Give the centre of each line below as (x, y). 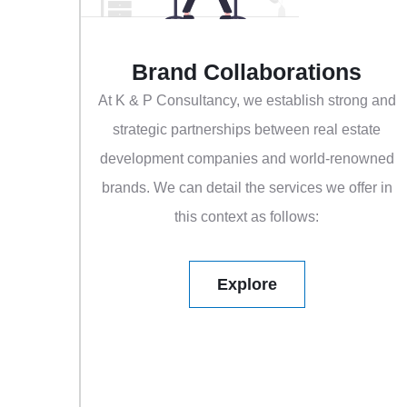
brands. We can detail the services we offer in (247, 188)
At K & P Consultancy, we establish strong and (247, 101)
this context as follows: (247, 217)
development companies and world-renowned (247, 159)
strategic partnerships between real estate (247, 130)
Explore (247, 285)
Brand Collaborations (247, 72)
